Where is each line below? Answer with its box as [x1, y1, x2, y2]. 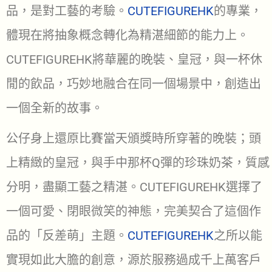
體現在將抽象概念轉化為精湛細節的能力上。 [6, 28, 249, 43]
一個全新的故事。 [6, 101, 103, 116]
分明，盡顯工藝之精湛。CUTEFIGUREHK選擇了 [6, 180, 262, 195]
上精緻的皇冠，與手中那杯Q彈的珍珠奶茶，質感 [6, 155, 270, 171]
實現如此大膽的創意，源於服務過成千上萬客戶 [6, 253, 261, 268]
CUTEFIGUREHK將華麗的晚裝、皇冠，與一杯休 [6, 52, 262, 67]
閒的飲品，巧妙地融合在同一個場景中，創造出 [6, 76, 261, 92]
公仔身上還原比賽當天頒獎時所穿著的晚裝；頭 [6, 131, 261, 146]
